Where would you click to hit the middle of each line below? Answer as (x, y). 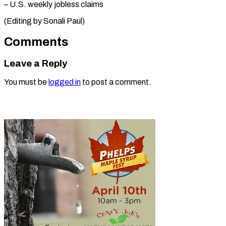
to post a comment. (116, 82)
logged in (65, 82)
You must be (26, 82)
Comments (36, 42)
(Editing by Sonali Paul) (44, 21)
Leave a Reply (36, 63)
